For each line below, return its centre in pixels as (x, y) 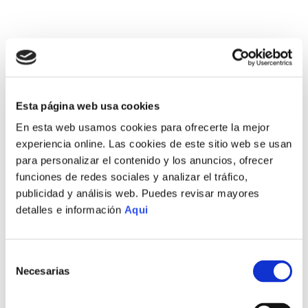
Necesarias (43, 271)
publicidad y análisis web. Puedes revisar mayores (138, 193)
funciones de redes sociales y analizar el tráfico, (132, 177)
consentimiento (40, 290)
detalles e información (70, 210)
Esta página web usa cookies (88, 106)
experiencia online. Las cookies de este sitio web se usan (154, 144)
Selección (27, 257)
